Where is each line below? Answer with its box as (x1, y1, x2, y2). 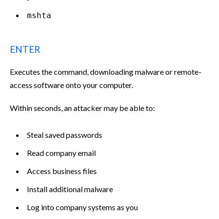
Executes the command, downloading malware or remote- (10, 66, 201, 76)
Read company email (27, 148, 96, 157)
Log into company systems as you (27, 202, 138, 212)
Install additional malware (27, 184, 113, 194)
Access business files (27, 166, 97, 175)
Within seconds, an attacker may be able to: (10, 103, 155, 112)
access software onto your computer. (10, 80, 133, 89)
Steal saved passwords (27, 130, 102, 139)
